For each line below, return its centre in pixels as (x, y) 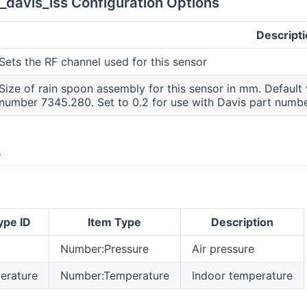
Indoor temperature (242, 276)
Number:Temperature (114, 276)
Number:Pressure (104, 249)
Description (242, 222)
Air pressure (223, 249)
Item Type (115, 222)
